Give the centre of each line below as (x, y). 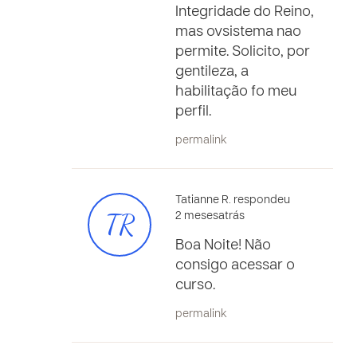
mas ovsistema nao (238, 32)
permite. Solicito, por (243, 52)
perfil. (193, 112)
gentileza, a (212, 72)
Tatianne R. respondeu (233, 200)
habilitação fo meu (236, 92)
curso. (195, 286)
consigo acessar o (235, 266)
